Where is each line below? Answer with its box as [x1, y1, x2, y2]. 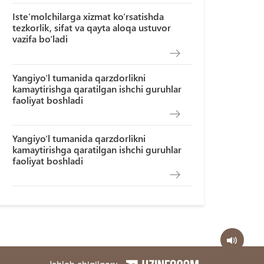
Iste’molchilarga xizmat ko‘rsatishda [12, 10, 164, 23]
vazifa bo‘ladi [12, 32, 68, 45]
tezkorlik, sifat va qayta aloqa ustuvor [12, 21, 171, 34]
